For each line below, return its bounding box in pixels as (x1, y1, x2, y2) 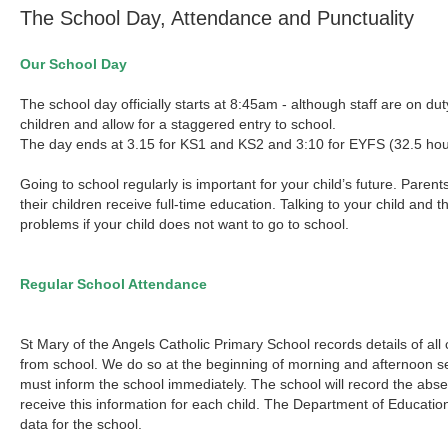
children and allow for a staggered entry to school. (20, 116, 337, 132)
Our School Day (20, 56, 128, 72)
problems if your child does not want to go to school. (20, 216, 350, 232)
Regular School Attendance (20, 276, 208, 292)
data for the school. (20, 416, 143, 432)
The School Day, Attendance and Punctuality (20, 7, 415, 29)
